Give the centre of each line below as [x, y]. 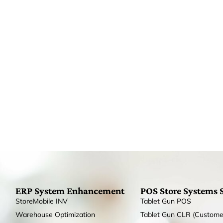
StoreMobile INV [42, 201]
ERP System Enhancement [70, 190]
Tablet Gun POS [166, 201]
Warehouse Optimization [56, 214]
